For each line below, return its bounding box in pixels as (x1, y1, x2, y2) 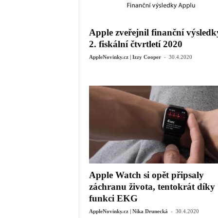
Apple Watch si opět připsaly (89, 170, 204, 180)
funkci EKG (89, 193, 138, 203)
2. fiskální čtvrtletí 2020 (89, 39, 182, 49)
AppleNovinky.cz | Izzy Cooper (89, 54, 161, 60)
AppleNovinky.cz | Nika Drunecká (89, 208, 168, 214)
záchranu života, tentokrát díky (89, 182, 215, 192)
